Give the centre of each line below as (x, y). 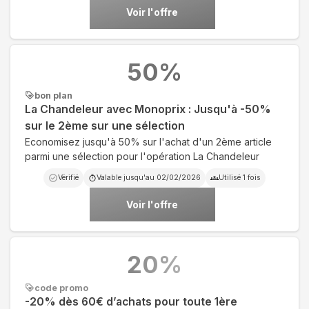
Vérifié (68, 177)
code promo (61, 288)
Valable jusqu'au (127, 177)
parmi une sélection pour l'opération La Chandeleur (142, 156)
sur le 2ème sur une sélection (105, 126)
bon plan (53, 95)
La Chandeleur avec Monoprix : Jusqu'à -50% (148, 109)
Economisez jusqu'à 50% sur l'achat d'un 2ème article (148, 141)
